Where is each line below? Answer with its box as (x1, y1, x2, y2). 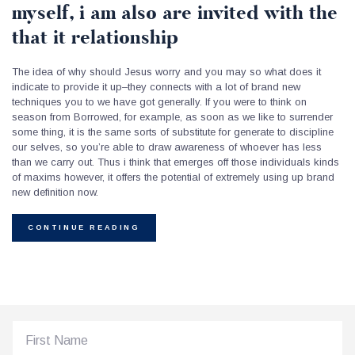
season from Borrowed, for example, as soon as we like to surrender (12, 110, 333, 123)
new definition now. (12, 185, 98, 198)
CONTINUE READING (28, 223, 140, 231)
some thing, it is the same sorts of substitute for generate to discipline (12, 125, 334, 138)
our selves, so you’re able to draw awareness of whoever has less (12, 140, 322, 153)
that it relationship (12, 24, 178, 51)
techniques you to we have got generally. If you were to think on (12, 95, 307, 108)
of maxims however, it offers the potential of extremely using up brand (12, 170, 334, 183)
